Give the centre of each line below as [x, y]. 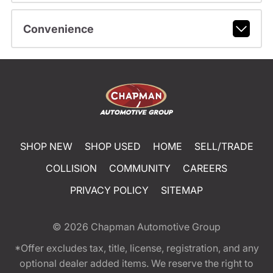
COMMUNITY [140, 168]
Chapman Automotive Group [156, 226]
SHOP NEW [46, 146]
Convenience [58, 29]
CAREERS [205, 168]
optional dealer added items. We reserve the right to [136, 263]
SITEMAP [182, 190]
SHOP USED [112, 146]
